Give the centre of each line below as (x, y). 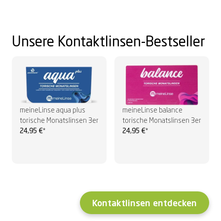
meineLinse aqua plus (53, 110)
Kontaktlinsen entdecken (145, 203)
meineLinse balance (152, 110)
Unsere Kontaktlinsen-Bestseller (109, 43)
